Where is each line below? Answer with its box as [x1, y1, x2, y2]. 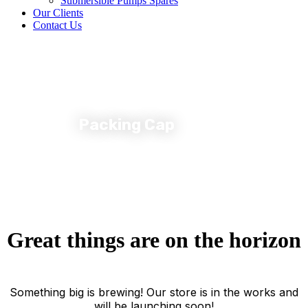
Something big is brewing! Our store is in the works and [10, 285, 298, 300]
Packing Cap [78, 114, 175, 134]
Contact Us [33, 19, 82, 31]
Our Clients [33, 7, 83, 19]
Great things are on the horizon [7, 228, 301, 253]
